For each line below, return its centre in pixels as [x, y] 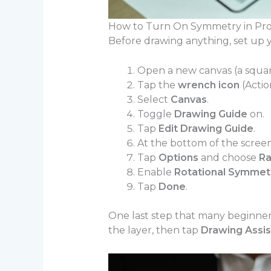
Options [178, 158]
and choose [228, 158]
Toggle [155, 114]
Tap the [157, 85]
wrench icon [208, 85]
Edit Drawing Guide [206, 129]
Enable [155, 172]
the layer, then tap [154, 230]
